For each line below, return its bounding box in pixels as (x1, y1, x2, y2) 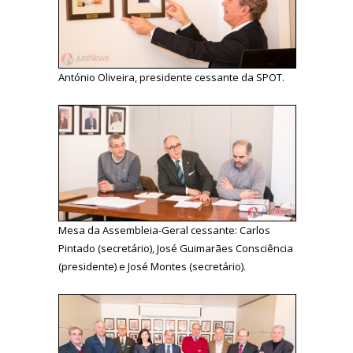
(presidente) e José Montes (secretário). (58, 259, 246, 274)
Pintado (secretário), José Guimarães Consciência (58, 241, 293, 256)
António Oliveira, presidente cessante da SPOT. (58, 69, 284, 84)
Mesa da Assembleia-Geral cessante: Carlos (58, 223, 270, 238)
